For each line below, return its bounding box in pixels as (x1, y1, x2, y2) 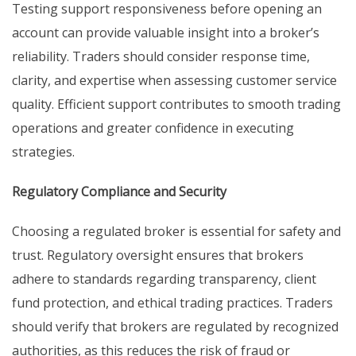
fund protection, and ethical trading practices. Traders (12, 294, 333, 312)
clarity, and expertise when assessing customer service (12, 72, 337, 90)
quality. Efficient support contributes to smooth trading (12, 95, 341, 114)
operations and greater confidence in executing (12, 119, 294, 137)
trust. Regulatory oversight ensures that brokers (12, 246, 304, 265)
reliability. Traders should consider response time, (12, 48, 310, 66)
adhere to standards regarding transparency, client (12, 270, 316, 288)
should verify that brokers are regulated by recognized (12, 318, 339, 336)
